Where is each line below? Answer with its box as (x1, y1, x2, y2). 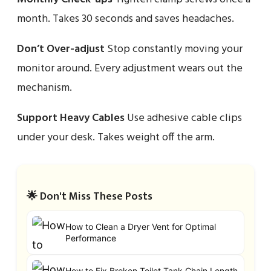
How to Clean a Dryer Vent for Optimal (65, 221, 216, 232)
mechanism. (17, 79, 72, 97)
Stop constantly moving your (105, 40, 243, 58)
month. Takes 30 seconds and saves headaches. (17, 10, 234, 28)
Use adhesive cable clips (125, 109, 242, 127)
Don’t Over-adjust (17, 40, 105, 58)
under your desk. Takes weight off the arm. (17, 128, 215, 146)
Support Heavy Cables (17, 109, 125, 127)
